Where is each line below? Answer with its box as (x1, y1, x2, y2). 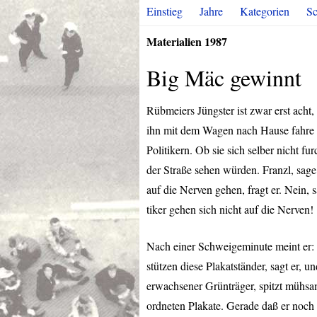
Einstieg (146, 4, 183, 18)
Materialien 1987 (146, 33, 227, 50)
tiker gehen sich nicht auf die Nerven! (146, 202, 313, 217)
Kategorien (240, 4, 289, 18)
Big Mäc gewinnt (146, 62, 301, 93)
